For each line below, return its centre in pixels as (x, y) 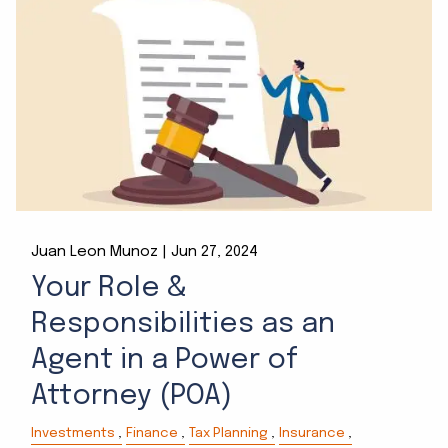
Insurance (312, 433)
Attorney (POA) (132, 396)
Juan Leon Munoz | (101, 252)
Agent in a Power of (165, 360)
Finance (152, 433)
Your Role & (109, 288)
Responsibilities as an (183, 324)
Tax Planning (229, 433)
